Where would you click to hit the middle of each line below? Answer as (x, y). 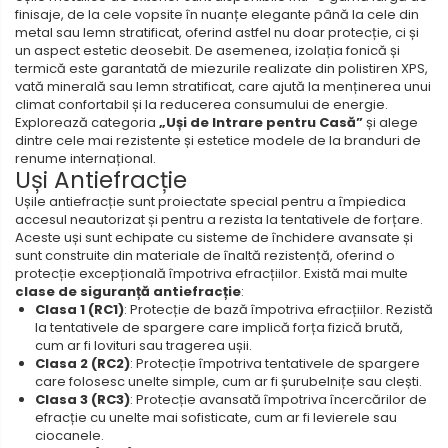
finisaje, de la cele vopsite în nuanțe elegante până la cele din (217, 14)
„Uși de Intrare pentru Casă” (261, 122)
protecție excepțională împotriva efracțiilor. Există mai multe (211, 273)
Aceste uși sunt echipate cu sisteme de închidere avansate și (214, 237)
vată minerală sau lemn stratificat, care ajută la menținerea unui (223, 86)
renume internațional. (85, 158)
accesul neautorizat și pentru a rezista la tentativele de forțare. (219, 219)
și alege (390, 122)
